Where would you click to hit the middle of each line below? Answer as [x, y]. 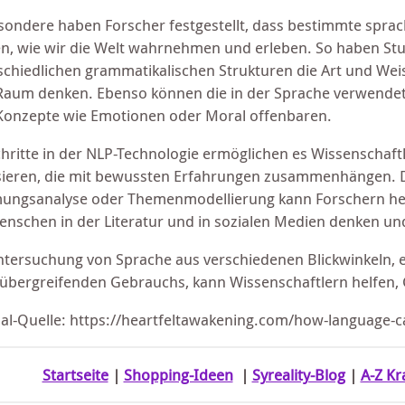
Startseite [75, 375]
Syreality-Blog [298, 375]
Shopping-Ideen [178, 375]
